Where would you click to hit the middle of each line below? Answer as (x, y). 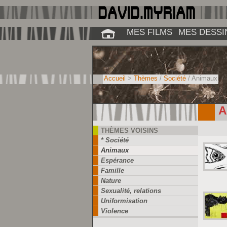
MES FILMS (149, 32)
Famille (112, 171)
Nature (111, 181)
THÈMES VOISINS (129, 130)
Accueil (115, 78)
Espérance (117, 160)
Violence (115, 211)
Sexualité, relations (131, 191)
